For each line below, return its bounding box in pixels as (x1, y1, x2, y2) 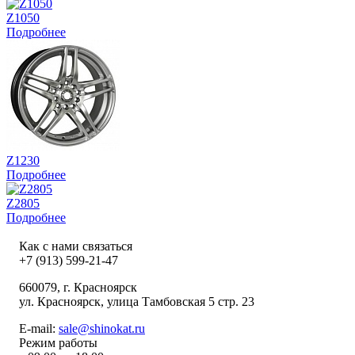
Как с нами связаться (19, 239, 132, 253)
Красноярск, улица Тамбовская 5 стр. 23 (37, 294, 254, 308)
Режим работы (19, 335, 97, 349)
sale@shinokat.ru (59, 321, 145, 335)
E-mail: (19, 321, 59, 335)
